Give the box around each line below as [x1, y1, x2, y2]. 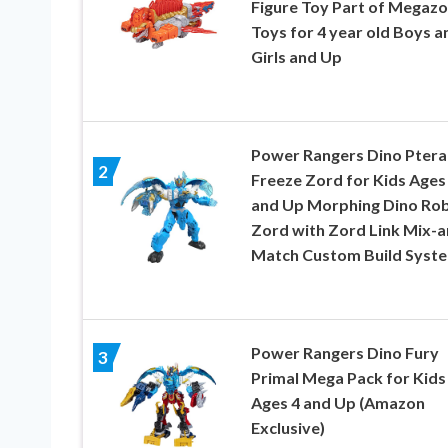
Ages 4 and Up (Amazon [250, 392, 425, 412]
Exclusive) [250, 417, 325, 437]
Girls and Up [250, 46, 342, 66]
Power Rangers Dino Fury [250, 342, 439, 362]
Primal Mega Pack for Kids [250, 367, 446, 387]
